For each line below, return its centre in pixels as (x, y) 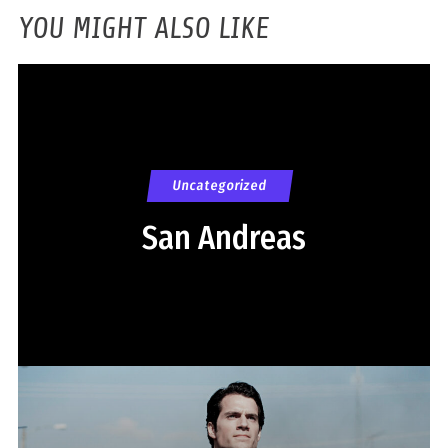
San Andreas (223, 237)
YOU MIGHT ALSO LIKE (143, 27)
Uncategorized (220, 185)
